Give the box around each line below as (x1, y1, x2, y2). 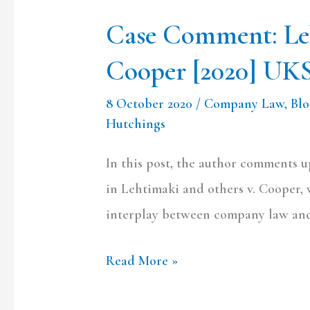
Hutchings (106, 115, 166, 132)
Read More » (106, 252, 179, 269)
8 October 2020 (106, 95, 197, 112)
